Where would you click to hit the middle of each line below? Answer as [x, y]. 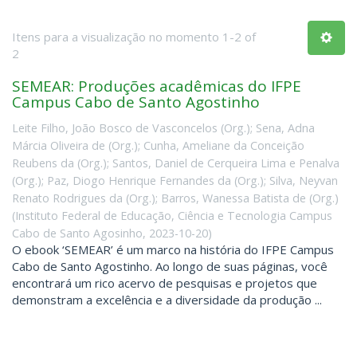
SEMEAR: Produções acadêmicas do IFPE [157, 86]
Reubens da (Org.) [59, 163]
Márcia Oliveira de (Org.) [75, 145]
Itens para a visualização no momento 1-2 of [134, 36]
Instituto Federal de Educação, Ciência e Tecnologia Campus [174, 215]
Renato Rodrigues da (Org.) [84, 198]
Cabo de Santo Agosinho [77, 233]
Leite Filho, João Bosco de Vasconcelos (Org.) [131, 127]
